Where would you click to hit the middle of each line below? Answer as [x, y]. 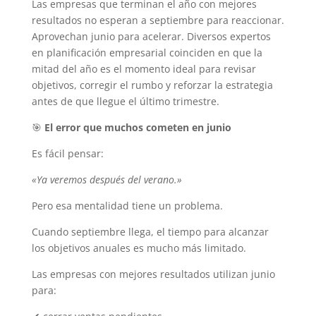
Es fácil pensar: [67, 153]
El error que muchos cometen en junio [138, 127]
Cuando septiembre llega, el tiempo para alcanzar [150, 231]
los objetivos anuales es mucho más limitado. [139, 248]
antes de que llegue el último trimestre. [127, 101]
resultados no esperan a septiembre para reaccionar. [158, 20]
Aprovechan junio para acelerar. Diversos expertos [151, 36]
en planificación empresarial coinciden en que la [147, 52]
